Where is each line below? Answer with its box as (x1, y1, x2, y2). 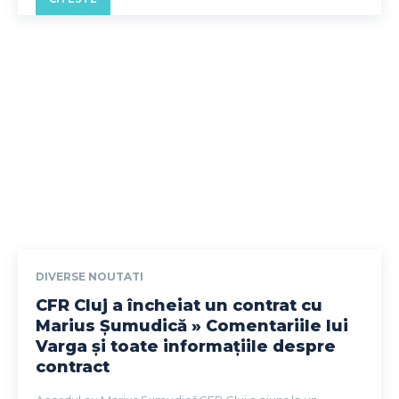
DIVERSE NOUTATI (36, 270, 143, 284)
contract (36, 357, 110, 378)
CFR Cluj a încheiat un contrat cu (36, 296, 322, 316)
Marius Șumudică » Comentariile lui (36, 316, 348, 337)
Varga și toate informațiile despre (36, 337, 336, 357)
